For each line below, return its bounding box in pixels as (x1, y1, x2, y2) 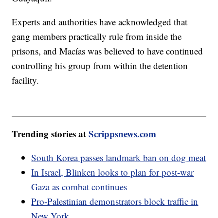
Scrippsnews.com (89, 127, 157, 140)
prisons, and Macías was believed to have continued (12, 45, 203, 57)
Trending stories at (12, 127, 89, 140)
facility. (12, 74, 39, 87)
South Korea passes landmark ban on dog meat (31, 151, 206, 163)
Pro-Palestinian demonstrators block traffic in (31, 195, 199, 207)
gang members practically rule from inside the (12, 30, 182, 43)
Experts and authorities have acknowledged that (12, 16, 188, 28)
